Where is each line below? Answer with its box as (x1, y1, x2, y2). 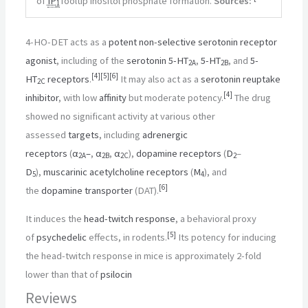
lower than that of (25, 268, 101, 281)
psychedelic (36, 231, 87, 244)
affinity (99, 91, 127, 104)
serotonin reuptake (201, 72, 281, 85)
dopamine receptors (136, 146, 222, 159)
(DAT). (133, 184, 159, 197)
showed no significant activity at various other (25, 109, 216, 122)
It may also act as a (118, 72, 201, 85)
